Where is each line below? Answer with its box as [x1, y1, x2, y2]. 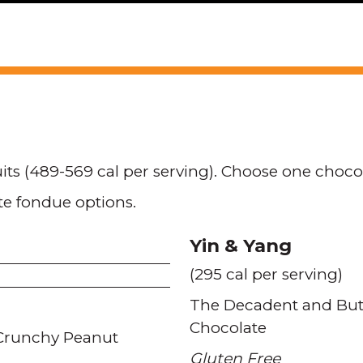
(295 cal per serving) [190, 265, 343, 284]
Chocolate [190, 318, 267, 337]
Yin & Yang [190, 234, 292, 257]
